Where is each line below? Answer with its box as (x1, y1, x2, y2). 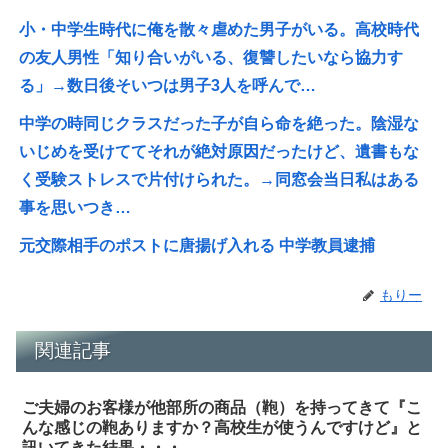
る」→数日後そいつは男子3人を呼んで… (19, 77, 317, 95)
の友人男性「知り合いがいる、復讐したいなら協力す (19, 49, 404, 67)
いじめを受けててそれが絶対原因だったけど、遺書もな (19, 143, 420, 161)
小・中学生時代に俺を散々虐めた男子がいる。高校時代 (19, 21, 420, 39)
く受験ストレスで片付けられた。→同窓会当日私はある (19, 171, 420, 189)
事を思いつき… (19, 199, 132, 217)
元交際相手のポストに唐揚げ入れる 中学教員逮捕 (19, 237, 376, 255)
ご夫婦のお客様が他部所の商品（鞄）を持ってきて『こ (22, 398, 423, 416)
